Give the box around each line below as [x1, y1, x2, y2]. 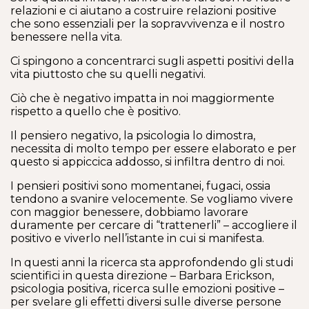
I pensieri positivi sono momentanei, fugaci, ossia [10, 179, 270, 192]
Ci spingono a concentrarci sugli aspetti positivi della [10, 54, 294, 68]
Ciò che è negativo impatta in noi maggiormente [10, 92, 275, 105]
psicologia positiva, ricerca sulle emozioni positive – [10, 282, 284, 295]
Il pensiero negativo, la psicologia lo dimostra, [10, 129, 255, 142]
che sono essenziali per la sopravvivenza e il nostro [10, 17, 285, 30]
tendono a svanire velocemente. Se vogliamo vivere [10, 192, 293, 206]
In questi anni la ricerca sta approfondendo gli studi [10, 256, 293, 269]
